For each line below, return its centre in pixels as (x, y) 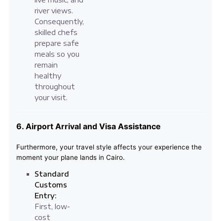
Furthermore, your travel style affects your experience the (109, 147)
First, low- (52, 207)
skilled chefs (56, 33)
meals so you (57, 54)
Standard (52, 174)
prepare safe (56, 43)
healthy (48, 76)
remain (46, 65)
